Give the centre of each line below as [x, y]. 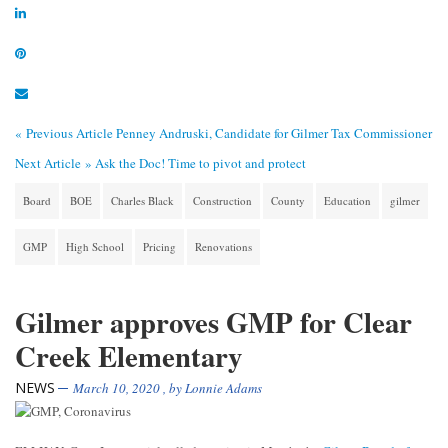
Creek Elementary [128, 356]
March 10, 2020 [116, 388]
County [288, 201]
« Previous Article [64, 133]
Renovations [223, 247]
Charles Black [142, 201]
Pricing [159, 247]
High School [95, 247]
